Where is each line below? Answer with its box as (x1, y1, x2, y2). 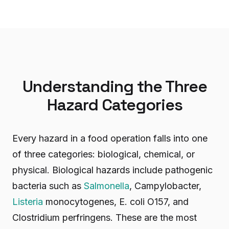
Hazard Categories (47, 95, 182, 115)
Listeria (12, 196, 43, 207)
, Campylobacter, (129, 180, 201, 191)
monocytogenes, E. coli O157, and (43, 196, 189, 207)
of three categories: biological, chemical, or (12, 149, 195, 159)
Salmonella (84, 180, 129, 191)
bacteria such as (12, 180, 84, 191)
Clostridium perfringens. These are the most (12, 212, 197, 223)
